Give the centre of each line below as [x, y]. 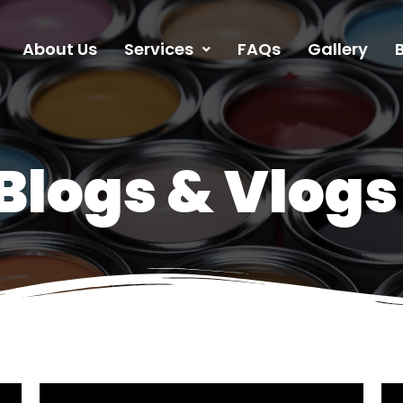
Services [159, 49]
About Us [60, 49]
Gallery [338, 49]
